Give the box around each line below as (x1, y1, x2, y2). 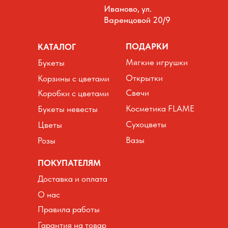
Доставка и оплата (38, 174, 107, 184)
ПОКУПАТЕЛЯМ (38, 158, 101, 168)
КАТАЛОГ (38, 42, 76, 52)
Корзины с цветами (38, 73, 109, 83)
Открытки (126, 73, 163, 83)
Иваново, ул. (104, 4, 152, 14)
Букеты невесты (38, 104, 98, 114)
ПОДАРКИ (126, 41, 168, 51)
